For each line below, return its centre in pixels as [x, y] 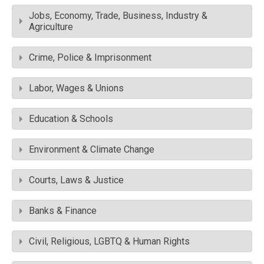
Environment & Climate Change [92, 150]
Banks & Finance [63, 211]
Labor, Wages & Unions [76, 88]
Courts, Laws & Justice [76, 180]
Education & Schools [71, 119]
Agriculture [51, 27]
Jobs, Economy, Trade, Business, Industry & [118, 16]
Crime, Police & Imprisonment [90, 58]
